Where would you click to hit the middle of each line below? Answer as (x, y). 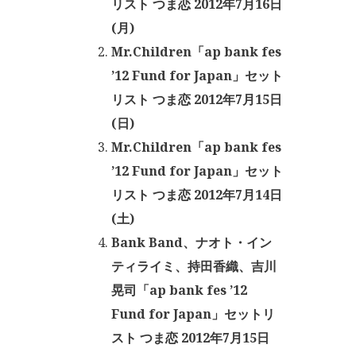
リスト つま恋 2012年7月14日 (197, 195)
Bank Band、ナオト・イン (192, 242)
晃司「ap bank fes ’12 (179, 290)
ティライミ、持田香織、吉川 (194, 266)
